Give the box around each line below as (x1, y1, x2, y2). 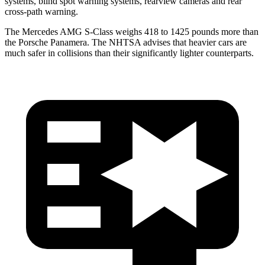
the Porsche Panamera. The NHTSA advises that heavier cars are (5, 37, 247, 47)
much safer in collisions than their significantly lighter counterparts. (5, 47, 254, 58)
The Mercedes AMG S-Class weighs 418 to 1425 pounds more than (5, 26, 258, 37)
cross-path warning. (5, 6, 78, 17)
